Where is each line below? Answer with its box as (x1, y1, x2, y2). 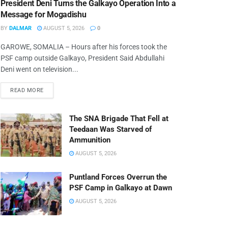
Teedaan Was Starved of (69, 124, 152, 134)
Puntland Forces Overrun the (69, 172, 167, 182)
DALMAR (9, 24, 32, 32)
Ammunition (69, 135, 110, 145)
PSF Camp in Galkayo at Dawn (69, 183, 172, 192)
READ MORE (10, 87, 44, 94)
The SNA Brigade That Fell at (69, 113, 168, 123)
